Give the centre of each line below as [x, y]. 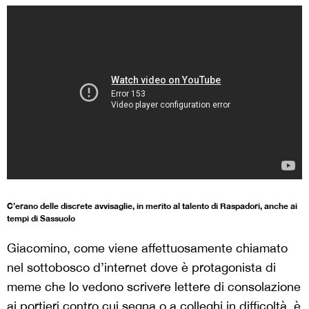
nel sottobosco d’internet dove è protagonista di [141, 268]
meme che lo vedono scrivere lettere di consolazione [154, 287]
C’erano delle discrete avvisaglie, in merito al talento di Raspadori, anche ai [152, 206]
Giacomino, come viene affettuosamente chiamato [147, 248]
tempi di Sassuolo [41, 219]
